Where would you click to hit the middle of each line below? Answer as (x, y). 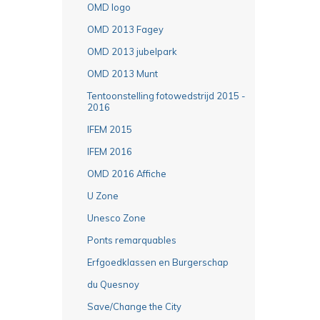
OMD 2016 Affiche (127, 173)
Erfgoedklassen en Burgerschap (158, 262)
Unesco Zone (116, 217)
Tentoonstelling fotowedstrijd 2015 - (166, 95)
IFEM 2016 (110, 151)
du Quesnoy (113, 284)
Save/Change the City (134, 306)
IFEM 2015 (110, 129)
